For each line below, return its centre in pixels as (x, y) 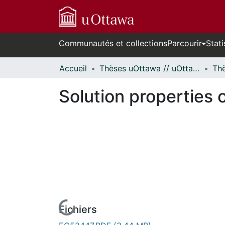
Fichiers (78, 209)
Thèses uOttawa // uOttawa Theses (196, 68)
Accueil (73, 68)
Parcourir (185, 43)
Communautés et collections (113, 43)
